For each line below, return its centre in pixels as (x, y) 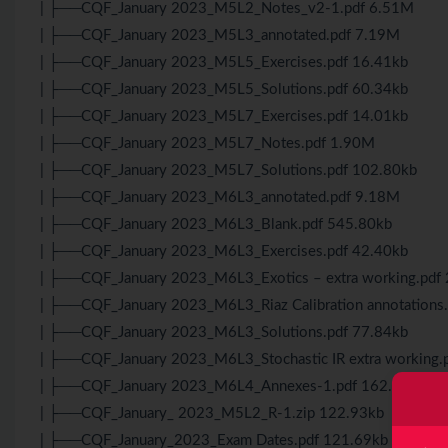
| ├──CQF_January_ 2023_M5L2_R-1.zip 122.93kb (212, 413)
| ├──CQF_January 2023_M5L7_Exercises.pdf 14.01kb (224, 116)
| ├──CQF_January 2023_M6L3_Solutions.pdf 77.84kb (224, 332)
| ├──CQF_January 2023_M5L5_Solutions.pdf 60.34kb (224, 89)
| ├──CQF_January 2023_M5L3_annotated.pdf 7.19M (220, 35)
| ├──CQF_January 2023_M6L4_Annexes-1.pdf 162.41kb (233, 386)
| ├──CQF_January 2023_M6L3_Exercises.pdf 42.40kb (224, 251)
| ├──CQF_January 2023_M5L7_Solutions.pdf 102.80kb (228, 170)
